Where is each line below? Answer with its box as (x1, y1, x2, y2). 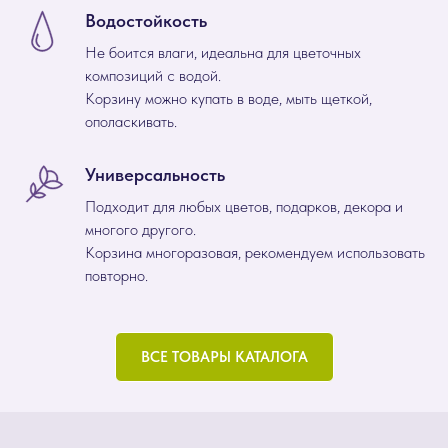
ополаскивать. (85, 112, 177, 131)
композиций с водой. (85, 66, 221, 85)
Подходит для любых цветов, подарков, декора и (85, 197, 403, 216)
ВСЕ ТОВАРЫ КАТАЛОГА (140, 347, 308, 366)
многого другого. (85, 220, 196, 239)
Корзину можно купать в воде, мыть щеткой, (85, 89, 372, 108)
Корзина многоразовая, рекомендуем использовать (85, 243, 425, 262)
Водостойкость (85, 10, 207, 31)
